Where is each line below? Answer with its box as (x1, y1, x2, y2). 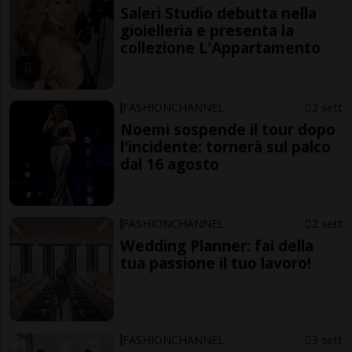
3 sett (311, 332, 343, 347)
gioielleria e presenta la (120, 20, 295, 42)
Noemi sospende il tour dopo (120, 119, 336, 141)
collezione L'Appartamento (120, 37, 321, 59)
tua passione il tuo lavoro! (120, 251, 312, 273)
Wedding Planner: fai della (120, 234, 314, 256)
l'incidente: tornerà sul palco (120, 136, 332, 158)
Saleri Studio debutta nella (120, 2, 317, 24)
